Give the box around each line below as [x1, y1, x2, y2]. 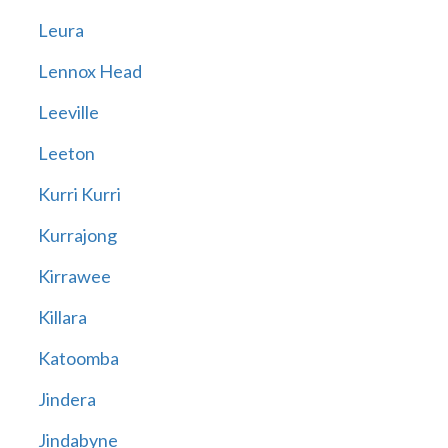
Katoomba [37, 347, 119, 370]
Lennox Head [37, 60, 142, 83]
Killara [37, 306, 87, 329]
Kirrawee [37, 265, 111, 288]
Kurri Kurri [37, 183, 121, 206]
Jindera [37, 388, 96, 411]
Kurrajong [37, 224, 117, 247]
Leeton [37, 142, 95, 165]
